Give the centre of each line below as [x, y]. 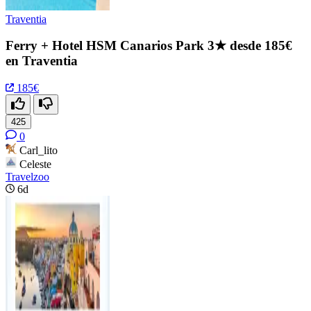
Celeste [35, 164]
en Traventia [42, 61]
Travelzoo [27, 177]
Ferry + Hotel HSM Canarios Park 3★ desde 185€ [149, 46]
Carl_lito [39, 150]
